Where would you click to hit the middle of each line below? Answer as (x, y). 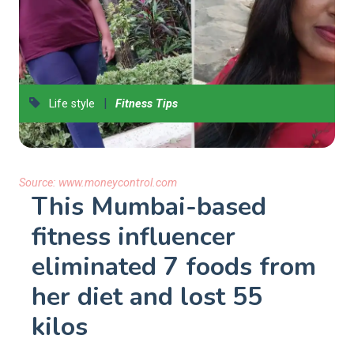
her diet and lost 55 (147, 297)
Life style (71, 104)
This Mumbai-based (149, 207)
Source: (39, 183)
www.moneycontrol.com (118, 183)
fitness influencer (134, 237)
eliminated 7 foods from (174, 267)
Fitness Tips (147, 104)
